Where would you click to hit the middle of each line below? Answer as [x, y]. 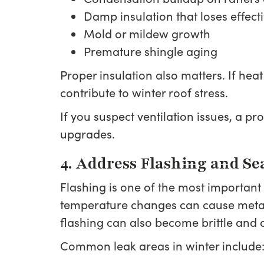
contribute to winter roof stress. [144, 92]
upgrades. [88, 133]
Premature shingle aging [151, 51]
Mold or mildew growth [147, 33]
